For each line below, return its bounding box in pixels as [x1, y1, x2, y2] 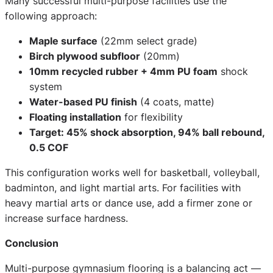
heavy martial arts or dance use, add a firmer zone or [5, 197, 252, 210]
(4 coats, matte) [137, 95, 214, 108]
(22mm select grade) [97, 34, 197, 47]
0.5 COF [29, 141, 68, 154]
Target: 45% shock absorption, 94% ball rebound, [29, 126, 264, 138]
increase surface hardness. [5, 212, 128, 225]
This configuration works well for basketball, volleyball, [5, 166, 260, 179]
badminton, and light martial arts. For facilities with [5, 182, 241, 194]
